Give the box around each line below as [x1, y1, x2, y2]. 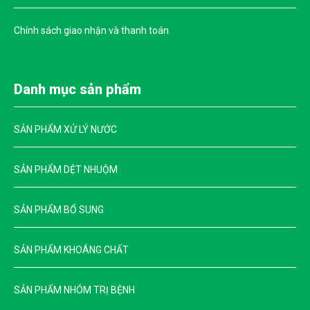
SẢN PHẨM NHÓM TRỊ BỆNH [14, 284, 135, 295]
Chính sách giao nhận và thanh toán [14, 25, 169, 36]
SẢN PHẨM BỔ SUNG [14, 204, 104, 215]
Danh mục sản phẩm [14, 81, 141, 98]
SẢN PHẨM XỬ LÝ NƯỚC [14, 124, 117, 135]
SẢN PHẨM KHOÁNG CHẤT [14, 244, 129, 255]
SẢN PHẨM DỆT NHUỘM [14, 164, 118, 175]
